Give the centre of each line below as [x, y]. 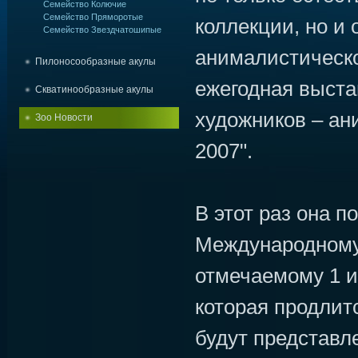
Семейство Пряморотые [93, 17]
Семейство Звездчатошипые [102, 30]
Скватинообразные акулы [94, 89]
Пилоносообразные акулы [95, 62]
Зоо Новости [64, 117]
